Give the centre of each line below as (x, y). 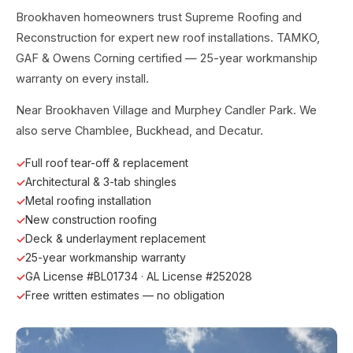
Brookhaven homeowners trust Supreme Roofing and (159, 17)
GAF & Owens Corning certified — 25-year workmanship (167, 58)
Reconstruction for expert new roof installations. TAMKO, (168, 37)
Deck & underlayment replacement (115, 239)
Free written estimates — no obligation (125, 295)
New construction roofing (91, 220)
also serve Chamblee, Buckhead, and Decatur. (139, 131)
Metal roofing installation (88, 201)
